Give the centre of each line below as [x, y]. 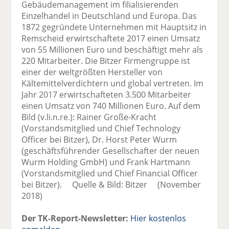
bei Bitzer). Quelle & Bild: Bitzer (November [111, 184]
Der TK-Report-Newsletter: [75, 218]
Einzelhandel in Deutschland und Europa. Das [109, 16]
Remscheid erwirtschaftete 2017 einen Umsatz [111, 38]
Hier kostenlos [158, 218]
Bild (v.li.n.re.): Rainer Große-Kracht [89, 117]
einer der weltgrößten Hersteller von [92, 72]
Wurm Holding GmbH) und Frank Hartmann [106, 162]
